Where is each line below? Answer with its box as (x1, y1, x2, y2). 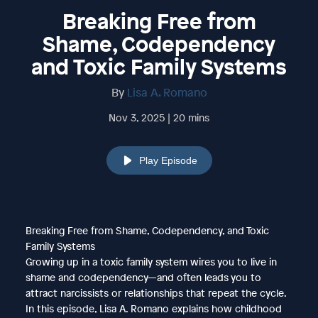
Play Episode (138, 154, 197, 166)
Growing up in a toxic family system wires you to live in (25, 254, 277, 268)
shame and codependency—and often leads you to (25, 270, 261, 284)
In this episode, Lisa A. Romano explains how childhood (25, 301, 282, 315)
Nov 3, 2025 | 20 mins (109, 110, 209, 124)
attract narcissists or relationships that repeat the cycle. (25, 285, 286, 300)
